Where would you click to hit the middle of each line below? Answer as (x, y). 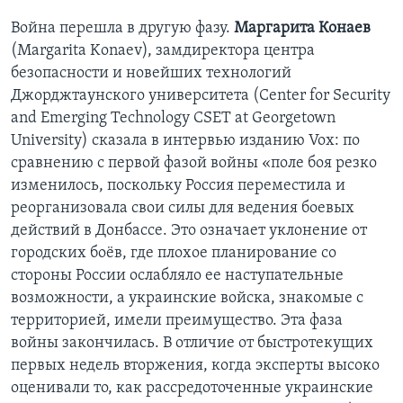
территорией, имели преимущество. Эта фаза (177, 320)
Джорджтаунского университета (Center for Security (201, 95)
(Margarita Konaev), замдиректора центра (163, 50)
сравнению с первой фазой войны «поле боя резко (194, 163)
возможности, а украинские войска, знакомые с (187, 298)
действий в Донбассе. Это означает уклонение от (189, 230)
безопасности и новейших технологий (151, 73)
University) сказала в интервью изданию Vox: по (185, 140)
